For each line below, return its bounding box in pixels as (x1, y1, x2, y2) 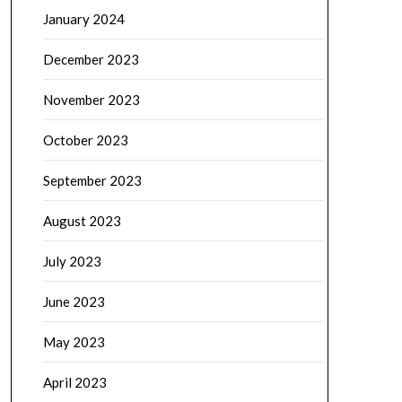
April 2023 (42, 374, 107, 390)
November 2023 (42, 92, 140, 108)
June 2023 (42, 293, 105, 310)
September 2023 (42, 172, 142, 188)
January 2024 (42, 11, 125, 27)
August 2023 (42, 213, 121, 229)
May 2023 (42, 334, 105, 350)
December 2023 (42, 51, 139, 67)
